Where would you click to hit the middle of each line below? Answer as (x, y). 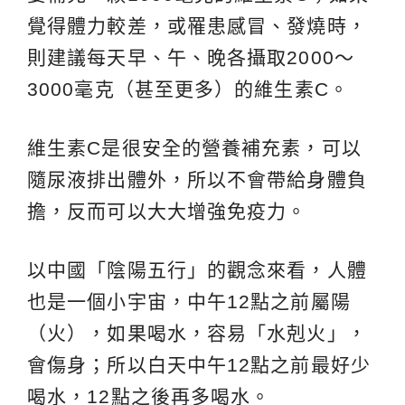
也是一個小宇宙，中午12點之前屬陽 (189, 301)
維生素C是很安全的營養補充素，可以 (194, 147)
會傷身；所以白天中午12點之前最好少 (199, 364)
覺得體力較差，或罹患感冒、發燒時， (197, 25)
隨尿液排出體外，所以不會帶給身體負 (197, 179)
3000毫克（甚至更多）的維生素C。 (188, 89)
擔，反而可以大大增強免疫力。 (167, 211)
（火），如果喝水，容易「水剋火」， (197, 333)
